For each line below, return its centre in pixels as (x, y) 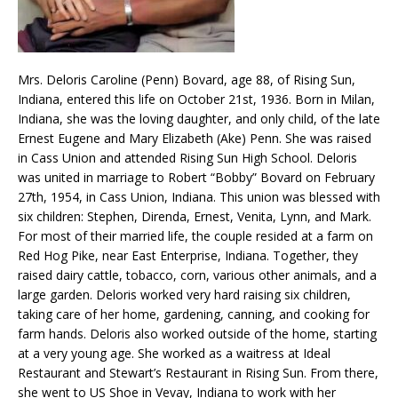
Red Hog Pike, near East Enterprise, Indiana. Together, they (188, 256)
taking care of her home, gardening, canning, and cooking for (194, 314)
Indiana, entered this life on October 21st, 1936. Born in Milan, (196, 99)
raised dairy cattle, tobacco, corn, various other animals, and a (197, 275)
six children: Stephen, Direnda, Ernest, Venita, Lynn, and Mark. (195, 217)
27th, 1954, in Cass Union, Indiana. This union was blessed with (199, 197)
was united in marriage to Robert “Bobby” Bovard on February (196, 178)
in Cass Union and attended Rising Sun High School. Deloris (187, 158)
